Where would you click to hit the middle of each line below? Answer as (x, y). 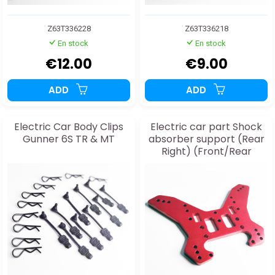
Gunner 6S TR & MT (69, 139)
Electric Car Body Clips (69, 127)
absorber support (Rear (206, 139)
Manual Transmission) (206, 164)
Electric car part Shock (206, 127)
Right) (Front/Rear (206, 152)
